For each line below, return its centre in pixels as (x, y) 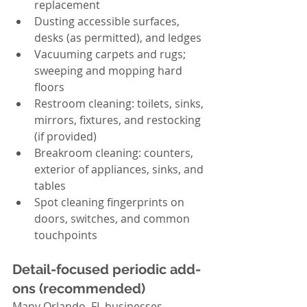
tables (50, 186)
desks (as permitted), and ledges (118, 38)
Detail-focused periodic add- (107, 269)
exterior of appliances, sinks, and (120, 169)
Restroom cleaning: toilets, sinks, (120, 103)
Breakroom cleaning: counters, (115, 153)
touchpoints (66, 235)
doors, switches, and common (113, 219)
